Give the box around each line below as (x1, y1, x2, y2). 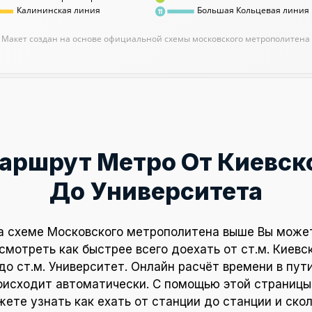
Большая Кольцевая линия (197, 4, 310, 16)
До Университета (49, 176, 263, 205)
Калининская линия (16, 4, 100, 16)
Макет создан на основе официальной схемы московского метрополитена (1, 32, 311, 44)
